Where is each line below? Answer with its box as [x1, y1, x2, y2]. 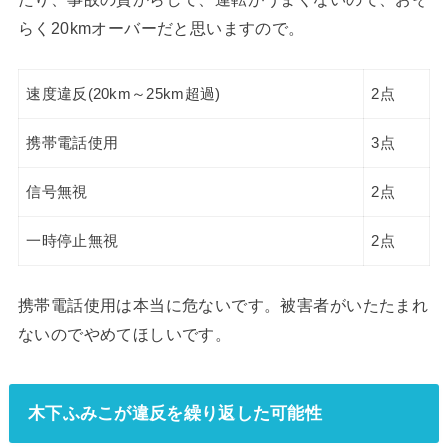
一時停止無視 [26, 233, 119, 250]
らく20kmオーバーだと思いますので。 [17, 19, 305, 38]
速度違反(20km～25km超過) [26, 86, 221, 103]
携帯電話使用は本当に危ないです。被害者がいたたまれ [17, 296, 429, 315]
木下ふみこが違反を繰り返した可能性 [27, 403, 323, 424]
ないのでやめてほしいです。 [17, 325, 232, 344]
